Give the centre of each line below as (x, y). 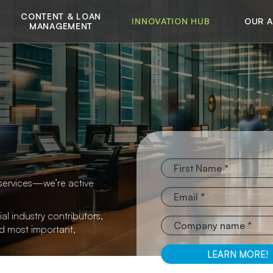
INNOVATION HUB (171, 21)
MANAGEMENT (61, 26)
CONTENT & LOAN (61, 16)
